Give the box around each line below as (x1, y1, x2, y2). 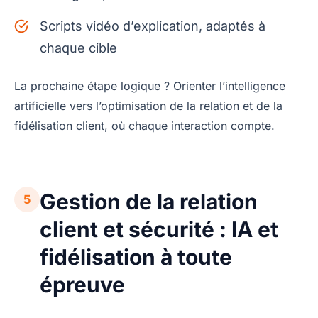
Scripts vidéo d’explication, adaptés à (40, 18, 265, 34)
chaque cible (40, 40, 117, 56)
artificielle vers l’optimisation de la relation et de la (14, 99, 283, 114)
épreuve (40, 272, 125, 298)
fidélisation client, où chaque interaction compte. (14, 119, 275, 133)
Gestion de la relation (40, 189, 258, 215)
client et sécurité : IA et (40, 216, 278, 243)
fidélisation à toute (40, 244, 232, 270)
